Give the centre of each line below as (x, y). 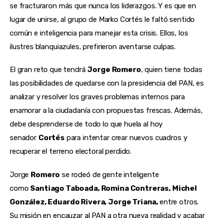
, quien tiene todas (172, 70)
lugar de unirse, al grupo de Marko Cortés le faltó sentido (102, 19)
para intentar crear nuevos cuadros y (126, 138)
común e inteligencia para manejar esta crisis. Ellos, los (99, 33)
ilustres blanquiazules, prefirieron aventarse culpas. (93, 46)
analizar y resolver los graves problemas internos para (97, 97)
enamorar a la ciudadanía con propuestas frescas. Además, (106, 111)
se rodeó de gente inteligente (109, 174)
